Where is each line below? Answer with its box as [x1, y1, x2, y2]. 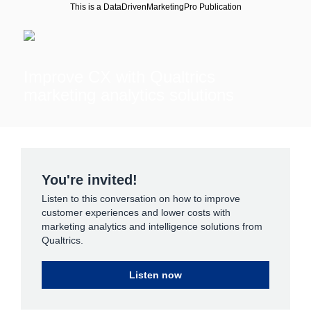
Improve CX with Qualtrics [24, 67, 215, 86]
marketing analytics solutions [24, 85, 234, 104]
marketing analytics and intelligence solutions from [42, 221, 262, 232]
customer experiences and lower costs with [42, 207, 230, 218]
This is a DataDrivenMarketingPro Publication [69, 2, 242, 12]
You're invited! [42, 172, 137, 187]
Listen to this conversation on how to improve [42, 193, 240, 204]
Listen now [129, 269, 182, 280]
